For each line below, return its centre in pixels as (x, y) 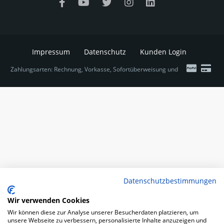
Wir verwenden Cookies (48, 200)
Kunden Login (163, 52)
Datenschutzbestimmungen (170, 181)
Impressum (51, 52)
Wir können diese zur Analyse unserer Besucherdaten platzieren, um (103, 212)
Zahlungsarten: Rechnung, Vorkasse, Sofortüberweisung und (94, 69)
